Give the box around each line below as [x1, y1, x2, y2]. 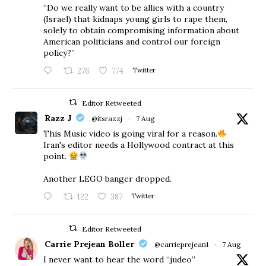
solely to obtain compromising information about [43, 24, 239, 36]
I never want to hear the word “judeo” [43, 254, 195, 265]
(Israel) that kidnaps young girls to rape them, [43, 13, 227, 24]
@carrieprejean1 [154, 239, 208, 249]
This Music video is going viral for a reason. [43, 128, 217, 139]
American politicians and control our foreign [43, 36, 220, 47]
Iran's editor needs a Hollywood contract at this [43, 139, 234, 150]
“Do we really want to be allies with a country [43, 2, 224, 13]
